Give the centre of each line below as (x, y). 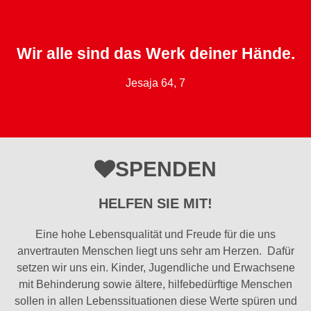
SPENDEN (166, 169)
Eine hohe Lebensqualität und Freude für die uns (155, 235)
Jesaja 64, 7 (155, 83)
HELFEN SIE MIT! (155, 204)
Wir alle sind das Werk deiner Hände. (155, 54)
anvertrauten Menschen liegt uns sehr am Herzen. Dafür (155, 251)
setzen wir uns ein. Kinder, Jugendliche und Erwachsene (155, 268)
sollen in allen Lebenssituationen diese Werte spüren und (155, 301)
